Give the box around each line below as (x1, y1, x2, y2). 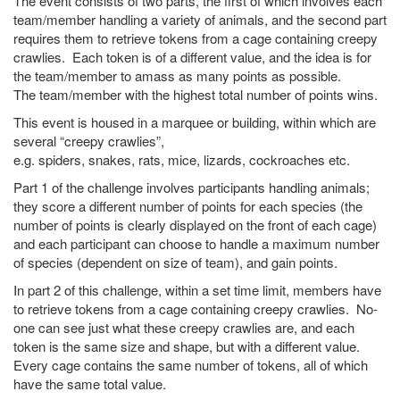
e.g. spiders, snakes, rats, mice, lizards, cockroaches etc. (13, 149, 350, 169)
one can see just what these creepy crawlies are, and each (13, 317, 354, 337)
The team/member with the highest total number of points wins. (13, 84, 378, 104)
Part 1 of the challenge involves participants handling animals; (13, 177, 370, 196)
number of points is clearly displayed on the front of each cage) (13, 214, 377, 234)
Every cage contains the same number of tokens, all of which (13, 354, 368, 374)
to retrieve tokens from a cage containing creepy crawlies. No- (13, 298, 378, 318)
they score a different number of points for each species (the (13, 196, 362, 215)
